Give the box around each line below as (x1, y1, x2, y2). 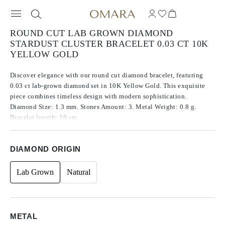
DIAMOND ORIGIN (10, 145, 81, 153)
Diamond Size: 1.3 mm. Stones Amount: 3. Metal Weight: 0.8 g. (10, 103, 196, 110)
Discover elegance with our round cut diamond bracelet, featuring (10, 71, 203, 79)
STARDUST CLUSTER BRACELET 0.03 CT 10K (10, 39, 208, 49)
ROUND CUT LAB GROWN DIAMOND (10, 28, 173, 38)
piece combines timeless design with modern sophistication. (10, 92, 187, 100)
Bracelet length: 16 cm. (10, 114, 79, 121)
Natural (67, 168, 90, 176)
